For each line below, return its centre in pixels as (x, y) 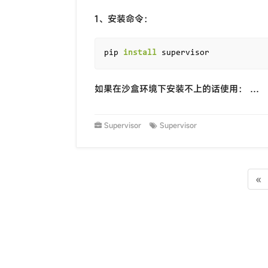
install (140, 54)
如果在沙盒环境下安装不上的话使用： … (177, 89)
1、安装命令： (124, 18)
